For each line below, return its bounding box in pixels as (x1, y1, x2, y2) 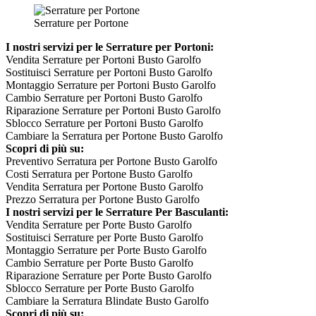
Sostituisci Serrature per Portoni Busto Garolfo (6, 66, 212, 79)
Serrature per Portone (34, 17, 128, 30)
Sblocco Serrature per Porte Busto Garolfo (6, 282, 194, 295)
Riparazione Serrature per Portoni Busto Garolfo (6, 104, 221, 117)
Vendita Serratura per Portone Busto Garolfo (6, 181, 203, 193)
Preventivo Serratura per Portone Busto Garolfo (6, 155, 217, 168)
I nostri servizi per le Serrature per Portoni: (6, 41, 214, 54)
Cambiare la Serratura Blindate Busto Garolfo (6, 295, 209, 308)
